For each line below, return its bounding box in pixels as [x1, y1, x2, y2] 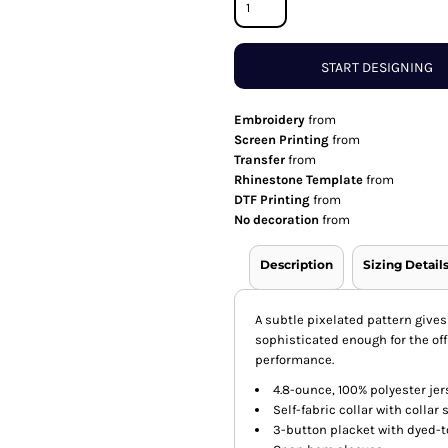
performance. [255, 352, 334, 368]
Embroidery [234, 112, 305, 128]
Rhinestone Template [234, 172, 363, 188]
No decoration [234, 212, 319, 228]
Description [260, 257, 333, 273]
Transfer [234, 152, 285, 168]
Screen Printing [234, 132, 329, 148]
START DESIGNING [320, 58, 433, 76]
